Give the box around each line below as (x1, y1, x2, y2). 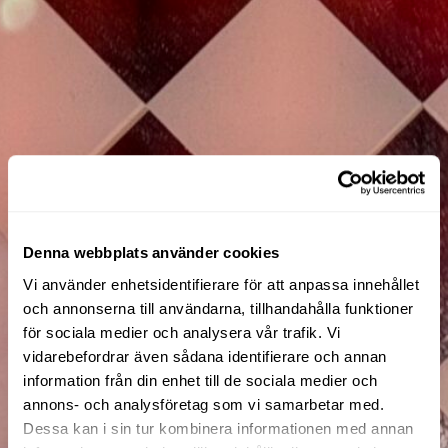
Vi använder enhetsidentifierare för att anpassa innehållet (23, 275, 419, 293)
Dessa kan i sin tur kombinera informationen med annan (23, 419, 414, 437)
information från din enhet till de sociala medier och (23, 371, 378, 389)
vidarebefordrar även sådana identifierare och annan (23, 347, 387, 365)
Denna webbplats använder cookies (23, 244, 279, 262)
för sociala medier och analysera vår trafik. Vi (23, 323, 341, 341)
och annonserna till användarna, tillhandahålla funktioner (23, 299, 414, 317)
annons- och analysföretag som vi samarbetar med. (23, 395, 384, 413)
